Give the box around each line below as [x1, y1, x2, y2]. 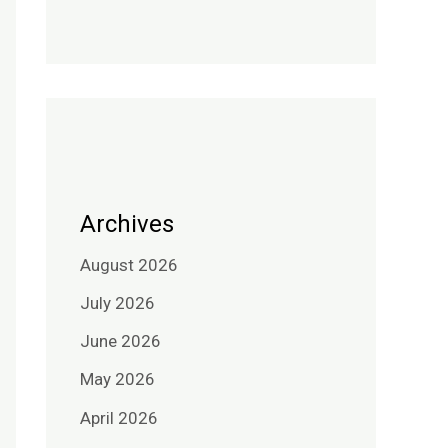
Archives [80, 209, 174, 238]
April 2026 [80, 407, 158, 428]
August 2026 [80, 254, 178, 275]
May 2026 [80, 369, 155, 390]
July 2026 [80, 292, 155, 313]
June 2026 [80, 331, 161, 352]
